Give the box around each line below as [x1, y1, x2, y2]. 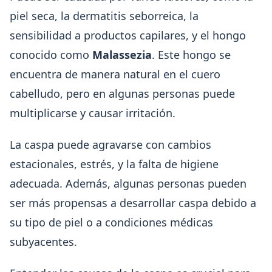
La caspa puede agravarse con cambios [10, 137, 211, 152]
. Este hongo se [152, 47, 231, 62]
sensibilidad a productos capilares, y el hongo [10, 28, 246, 42]
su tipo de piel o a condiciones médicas [10, 215, 213, 229]
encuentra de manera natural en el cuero [10, 67, 220, 81]
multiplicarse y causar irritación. [10, 106, 175, 120]
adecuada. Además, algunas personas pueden [10, 176, 246, 191]
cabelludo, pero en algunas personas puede [10, 86, 235, 101]
